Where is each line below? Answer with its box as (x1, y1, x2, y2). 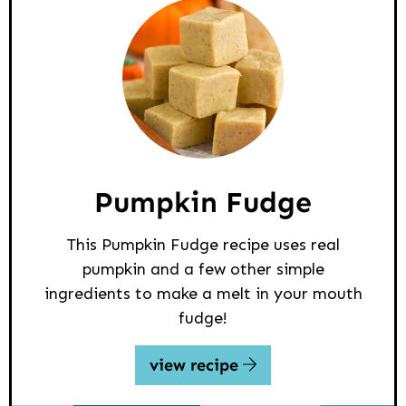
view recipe (149, 354, 243, 375)
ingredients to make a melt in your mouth (43, 283, 362, 304)
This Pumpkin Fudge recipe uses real (66, 234, 340, 255)
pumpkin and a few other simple (82, 258, 324, 279)
